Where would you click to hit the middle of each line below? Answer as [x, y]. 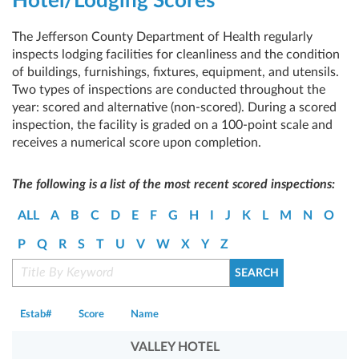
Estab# [36, 315]
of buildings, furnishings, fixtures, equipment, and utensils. [175, 73]
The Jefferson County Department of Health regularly [162, 37]
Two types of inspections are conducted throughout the [169, 90]
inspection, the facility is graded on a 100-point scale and [172, 125]
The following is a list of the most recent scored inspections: [173, 185]
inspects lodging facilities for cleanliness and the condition [176, 55]
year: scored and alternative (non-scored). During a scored [174, 108]
